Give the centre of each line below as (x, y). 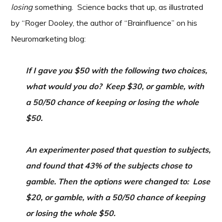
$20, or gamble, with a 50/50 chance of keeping (116, 197)
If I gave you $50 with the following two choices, (117, 70)
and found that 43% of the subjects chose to (109, 166)
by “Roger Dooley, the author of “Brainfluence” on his (104, 23)
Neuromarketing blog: (49, 39)
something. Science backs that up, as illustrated (118, 7)
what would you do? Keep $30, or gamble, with (115, 86)
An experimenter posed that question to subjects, (118, 150)
